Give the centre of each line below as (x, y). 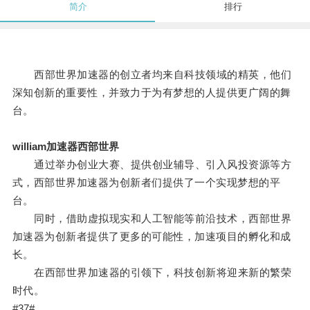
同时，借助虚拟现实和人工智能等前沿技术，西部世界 (152, 219)
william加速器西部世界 (65, 147)
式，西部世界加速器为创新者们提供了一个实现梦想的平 (146, 183)
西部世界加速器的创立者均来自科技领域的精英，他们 (152, 75)
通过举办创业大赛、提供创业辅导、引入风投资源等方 (152, 165)
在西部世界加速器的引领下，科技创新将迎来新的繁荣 (152, 273)
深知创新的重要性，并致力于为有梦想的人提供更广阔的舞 (152, 93)
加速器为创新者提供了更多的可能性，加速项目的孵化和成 (152, 237)
